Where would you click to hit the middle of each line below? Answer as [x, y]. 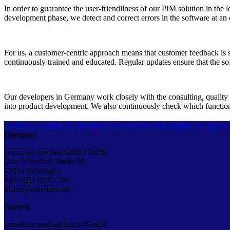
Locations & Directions [69, 126]
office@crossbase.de [37, 189]
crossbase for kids [138, 126]
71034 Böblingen [32, 171]
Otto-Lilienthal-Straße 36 [45, 162]
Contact [17, 126]
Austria [17, 207]
